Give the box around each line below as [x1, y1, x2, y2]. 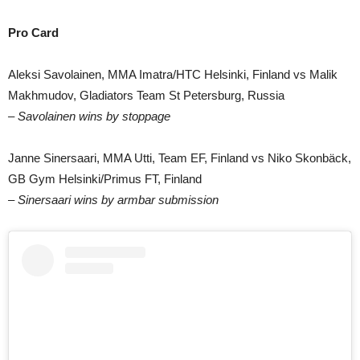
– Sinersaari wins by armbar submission [8, 192, 219, 207]
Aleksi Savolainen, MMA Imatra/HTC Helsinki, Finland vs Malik [8, 67, 337, 81]
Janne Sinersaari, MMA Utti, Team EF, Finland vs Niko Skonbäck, [8, 150, 351, 165]
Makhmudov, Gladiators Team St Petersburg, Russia [8, 88, 284, 102]
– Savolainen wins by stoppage [8, 108, 170, 123]
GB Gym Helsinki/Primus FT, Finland [8, 171, 202, 186]
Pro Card [8, 25, 59, 39]
